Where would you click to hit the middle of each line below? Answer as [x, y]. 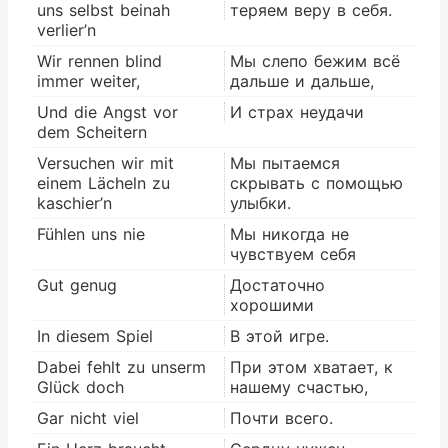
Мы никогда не [289, 233]
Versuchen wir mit [105, 162]
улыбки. [260, 202]
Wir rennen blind [99, 60]
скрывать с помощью [316, 182]
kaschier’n [74, 202]
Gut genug [77, 284]
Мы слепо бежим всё [315, 60]
